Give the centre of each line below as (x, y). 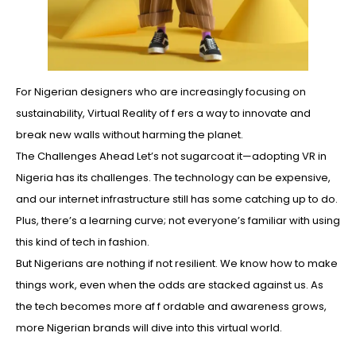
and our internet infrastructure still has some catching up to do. (177, 199)
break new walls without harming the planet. (130, 135)
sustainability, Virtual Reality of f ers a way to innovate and (163, 114)
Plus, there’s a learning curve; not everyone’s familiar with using (178, 221)
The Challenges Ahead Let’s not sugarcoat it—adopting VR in (171, 157)
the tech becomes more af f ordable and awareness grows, (171, 307)
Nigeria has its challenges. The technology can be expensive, (173, 178)
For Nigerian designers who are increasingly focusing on (161, 92)
